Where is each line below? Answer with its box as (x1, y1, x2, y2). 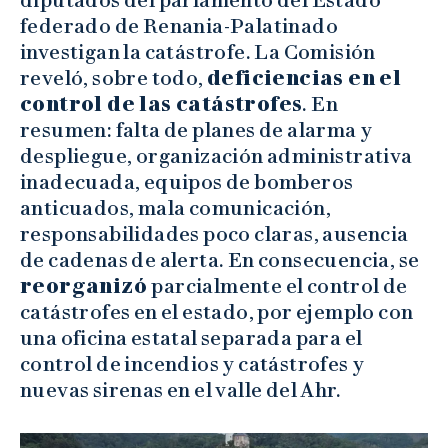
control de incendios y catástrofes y (20, 352, 365, 377)
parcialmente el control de (151, 274, 408, 299)
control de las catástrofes (20, 92, 303, 117)
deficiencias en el (207, 66, 402, 91)
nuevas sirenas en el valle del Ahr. (20, 378, 345, 403)
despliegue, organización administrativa (20, 144, 413, 169)
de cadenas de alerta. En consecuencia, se (20, 248, 420, 273)
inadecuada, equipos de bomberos (20, 170, 354, 195)
